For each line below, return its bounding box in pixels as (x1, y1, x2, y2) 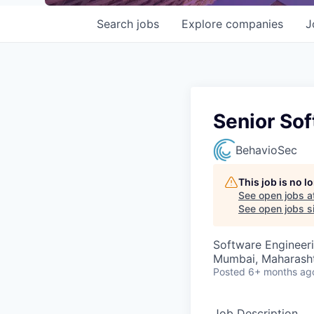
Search (97, 17, 137, 31)
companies (226, 17, 283, 31)
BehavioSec (235, 143, 297, 157)
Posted (213, 266, 245, 278)
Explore (182, 17, 226, 31)
